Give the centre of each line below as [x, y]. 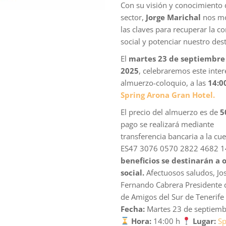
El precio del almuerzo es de [169, 112]
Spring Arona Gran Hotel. [168, 95]
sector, [133, 17]
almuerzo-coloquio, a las [164, 82]
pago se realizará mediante [167, 124]
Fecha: [133, 209]
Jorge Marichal [174, 17]
